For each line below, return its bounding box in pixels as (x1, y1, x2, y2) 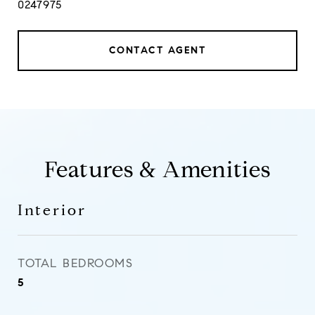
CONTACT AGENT (108, 44, 207, 56)
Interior (18, 201, 86, 219)
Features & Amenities (44, 155, 271, 184)
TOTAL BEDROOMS (18, 256, 133, 271)
